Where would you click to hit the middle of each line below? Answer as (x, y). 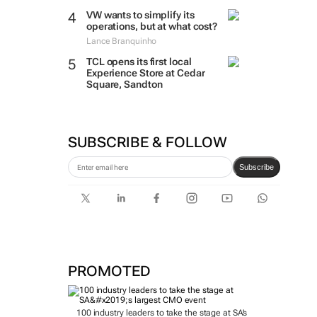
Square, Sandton (124, 84)
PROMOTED (109, 271)
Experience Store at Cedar (145, 73)
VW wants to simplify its (140, 15)
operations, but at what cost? (152, 26)
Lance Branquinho (121, 41)
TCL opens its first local (139, 62)
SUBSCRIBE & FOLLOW (147, 142)
